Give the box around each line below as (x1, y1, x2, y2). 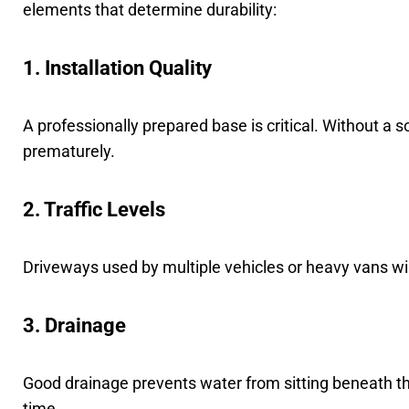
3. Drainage (23, 313, 127, 337)
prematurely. (23, 141, 116, 161)
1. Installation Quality (23, 56, 213, 79)
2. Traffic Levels (23, 197, 166, 221)
